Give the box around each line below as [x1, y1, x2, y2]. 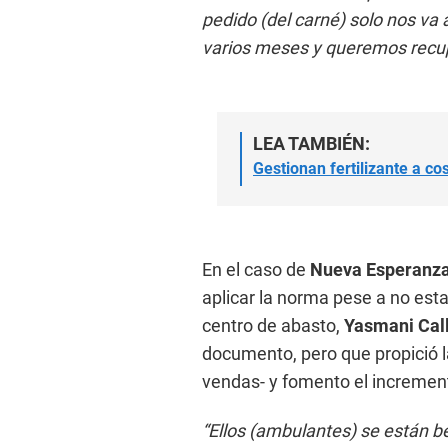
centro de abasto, [202, 314, 344, 336]
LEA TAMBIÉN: [253, 132, 370, 154]
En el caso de [202, 258, 310, 280]
